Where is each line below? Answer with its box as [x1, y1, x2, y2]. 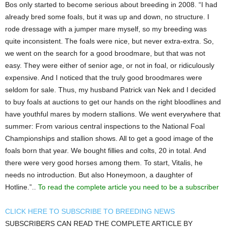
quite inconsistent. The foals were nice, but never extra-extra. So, [5, 36, 214, 45]
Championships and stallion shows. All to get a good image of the [5, 134, 213, 142]
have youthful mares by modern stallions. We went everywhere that [5, 109, 220, 118]
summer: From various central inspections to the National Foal [5, 122, 205, 130]
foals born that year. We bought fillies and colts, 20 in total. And [5, 146, 206, 155]
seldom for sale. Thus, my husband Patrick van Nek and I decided [5, 85, 216, 94]
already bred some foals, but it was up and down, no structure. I [5, 12, 209, 21]
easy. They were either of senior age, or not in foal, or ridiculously [5, 61, 214, 69]
